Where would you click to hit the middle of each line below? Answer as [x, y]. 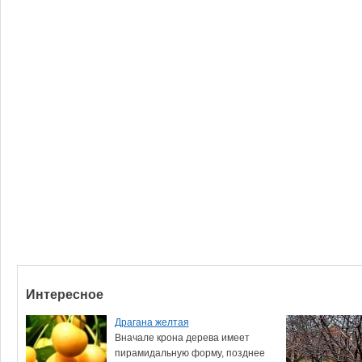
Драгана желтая [152, 322]
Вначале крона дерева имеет [182, 337]
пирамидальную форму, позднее [189, 353]
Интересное [64, 294]
